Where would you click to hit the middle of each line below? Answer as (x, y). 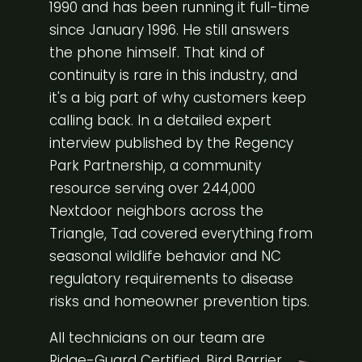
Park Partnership (106, 166)
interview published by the (139, 143)
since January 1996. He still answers (169, 30)
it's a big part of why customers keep (177, 98)
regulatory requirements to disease (171, 279)
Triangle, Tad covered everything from (181, 234)
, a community (212, 166)
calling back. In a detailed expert (160, 121)
